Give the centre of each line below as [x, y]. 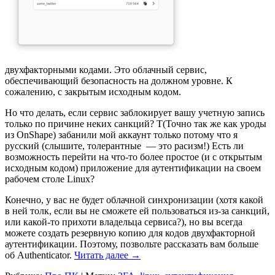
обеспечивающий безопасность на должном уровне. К [119, 81]
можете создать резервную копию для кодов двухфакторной [130, 233]
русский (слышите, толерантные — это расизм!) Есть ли [124, 146]
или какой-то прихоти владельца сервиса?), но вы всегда [124, 222]
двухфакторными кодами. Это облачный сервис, [106, 70]
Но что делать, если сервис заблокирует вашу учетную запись [135, 113]
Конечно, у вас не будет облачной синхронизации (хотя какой [134, 200]
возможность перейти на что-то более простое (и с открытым [134, 157]
